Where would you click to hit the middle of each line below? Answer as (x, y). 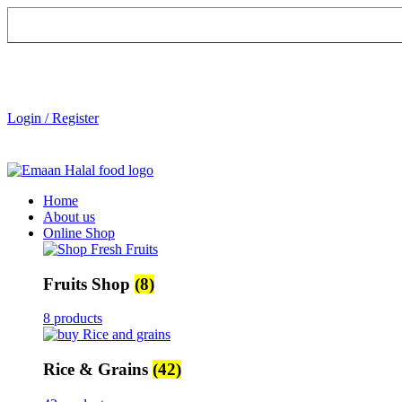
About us (69, 217)
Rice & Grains (98, 370)
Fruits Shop (89, 284)
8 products (73, 319)
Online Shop (79, 233)
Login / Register (53, 118)
